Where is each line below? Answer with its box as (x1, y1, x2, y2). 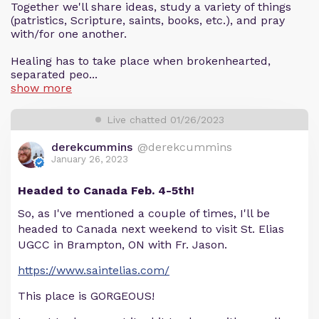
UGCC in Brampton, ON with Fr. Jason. (18, 238, 227, 251)
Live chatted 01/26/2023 (106, 114, 224, 125)
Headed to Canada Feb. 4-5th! (18, 184, 194, 197)
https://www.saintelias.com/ (18, 263, 169, 277)
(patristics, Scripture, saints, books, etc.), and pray (11, 14, 285, 27)
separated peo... (11, 68, 98, 81)
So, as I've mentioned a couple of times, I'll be (18, 206, 270, 220)
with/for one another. (11, 27, 127, 41)
